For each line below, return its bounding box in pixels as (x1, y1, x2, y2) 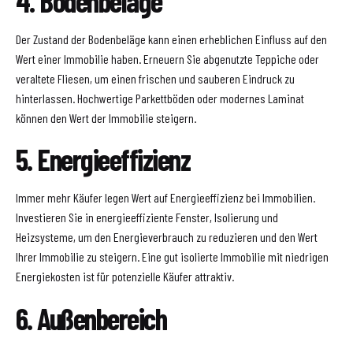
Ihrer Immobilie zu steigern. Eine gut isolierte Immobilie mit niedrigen (16, 249, 329, 265)
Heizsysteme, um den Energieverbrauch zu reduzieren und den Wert (16, 229, 318, 245)
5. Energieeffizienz (16, 141, 191, 178)
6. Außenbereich (16, 300, 167, 337)
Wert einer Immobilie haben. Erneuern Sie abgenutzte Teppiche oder (16, 50, 319, 66)
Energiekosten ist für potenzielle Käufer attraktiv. (16, 269, 234, 284)
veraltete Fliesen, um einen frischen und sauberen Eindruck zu (16, 70, 295, 86)
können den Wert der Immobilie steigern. (16, 110, 196, 125)
